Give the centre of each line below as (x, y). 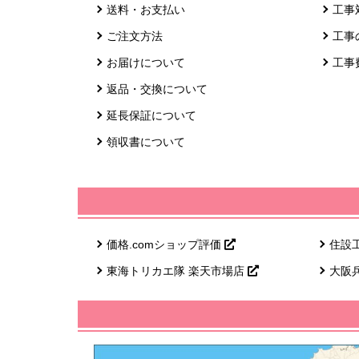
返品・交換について (157, 89)
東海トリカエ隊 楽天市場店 (177, 271)
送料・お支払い (146, 10)
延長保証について (152, 116)
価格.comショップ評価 (166, 245)
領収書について (146, 142)
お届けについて (146, 63)
